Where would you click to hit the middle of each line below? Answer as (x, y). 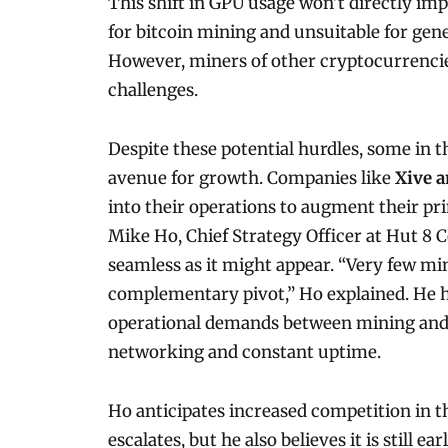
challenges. (152, 89)
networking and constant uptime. (244, 351)
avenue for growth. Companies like (251, 177)
